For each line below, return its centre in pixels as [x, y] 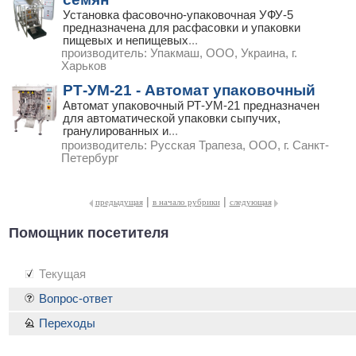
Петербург [90, 159]
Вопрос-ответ [76, 298]
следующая [250, 202]
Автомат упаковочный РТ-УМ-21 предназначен [191, 106]
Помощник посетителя [89, 233]
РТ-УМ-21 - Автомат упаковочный [189, 91]
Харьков [84, 66]
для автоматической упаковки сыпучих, [172, 119]
